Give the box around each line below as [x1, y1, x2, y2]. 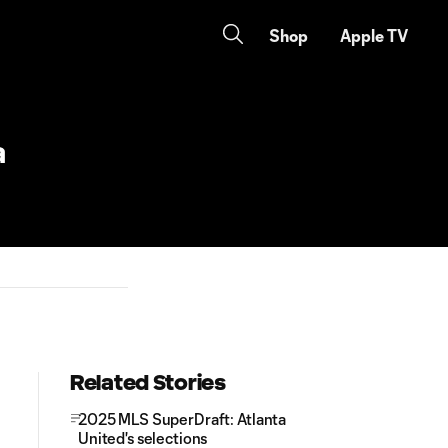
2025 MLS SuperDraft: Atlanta [78, 410, 287, 428]
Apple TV [340, 26, 408, 45]
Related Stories [70, 371, 226, 394]
